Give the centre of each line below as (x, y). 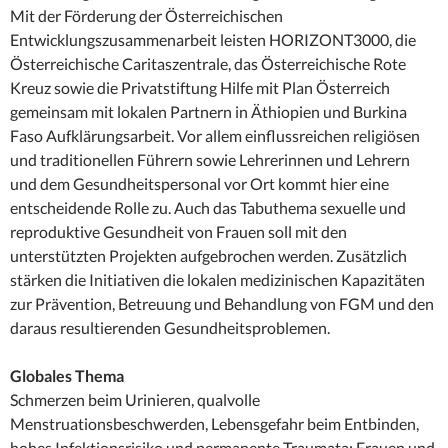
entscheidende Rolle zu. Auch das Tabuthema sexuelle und (208, 208)
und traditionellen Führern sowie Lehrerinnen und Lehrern (210, 160)
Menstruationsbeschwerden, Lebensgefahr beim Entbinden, (214, 424)
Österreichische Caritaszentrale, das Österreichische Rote (208, 64)
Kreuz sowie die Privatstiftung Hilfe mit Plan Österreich (200, 88)
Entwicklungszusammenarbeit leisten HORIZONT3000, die (213, 40)
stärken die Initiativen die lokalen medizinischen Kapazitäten (217, 280)
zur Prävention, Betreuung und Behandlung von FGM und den (222, 304)
